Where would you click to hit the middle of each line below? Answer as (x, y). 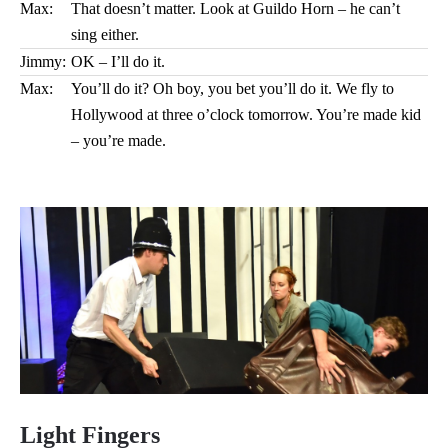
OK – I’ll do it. (118, 61)
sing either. (105, 34)
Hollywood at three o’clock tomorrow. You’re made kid (246, 114)
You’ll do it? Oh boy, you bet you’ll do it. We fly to (232, 88)
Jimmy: (43, 61)
